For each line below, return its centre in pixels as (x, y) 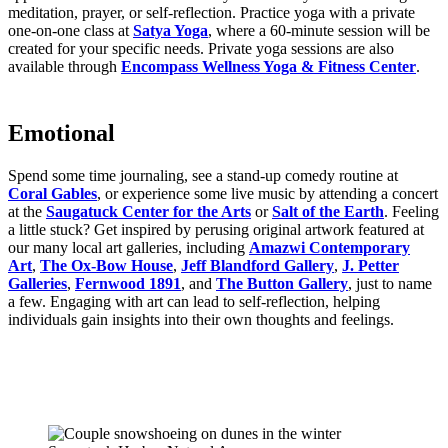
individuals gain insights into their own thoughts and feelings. (201, 320)
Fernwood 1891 (128, 284)
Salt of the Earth (328, 212)
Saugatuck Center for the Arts (148, 212)
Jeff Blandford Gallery (257, 266)
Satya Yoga (170, 31)
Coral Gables (52, 194)
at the (27, 212)
